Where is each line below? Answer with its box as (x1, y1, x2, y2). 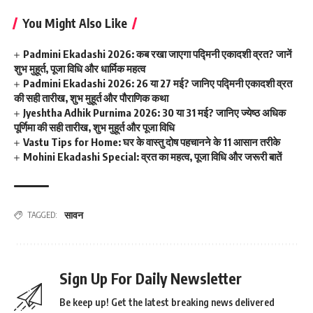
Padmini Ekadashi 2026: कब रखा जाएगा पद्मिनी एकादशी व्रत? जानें (23, 48, 293, 61)
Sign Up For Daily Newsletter (59, 269, 242, 289)
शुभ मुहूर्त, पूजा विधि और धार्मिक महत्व (14, 62, 145, 75)
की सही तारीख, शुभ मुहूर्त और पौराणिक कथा (14, 92, 168, 105)
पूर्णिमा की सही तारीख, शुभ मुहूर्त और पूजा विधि (14, 121, 175, 134)
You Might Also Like (22, 15, 127, 31)
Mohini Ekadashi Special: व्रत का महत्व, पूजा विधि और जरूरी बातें (23, 150, 282, 163)
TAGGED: (27, 210, 57, 221)
